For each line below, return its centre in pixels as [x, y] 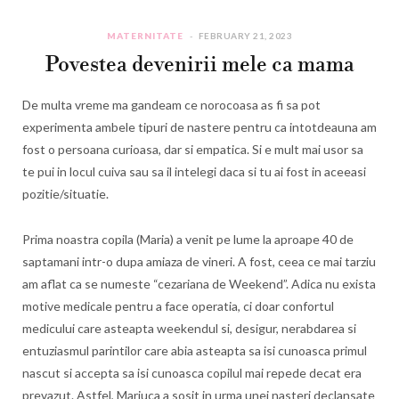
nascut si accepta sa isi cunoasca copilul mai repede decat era [192, 373]
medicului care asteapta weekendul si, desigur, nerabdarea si [189, 328]
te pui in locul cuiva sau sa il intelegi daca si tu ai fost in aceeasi [194, 171]
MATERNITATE [145, 36]
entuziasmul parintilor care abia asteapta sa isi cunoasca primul [195, 350]
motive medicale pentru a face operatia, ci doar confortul [178, 306]
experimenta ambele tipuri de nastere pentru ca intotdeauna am [199, 127]
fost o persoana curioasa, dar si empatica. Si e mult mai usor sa [193, 149]
